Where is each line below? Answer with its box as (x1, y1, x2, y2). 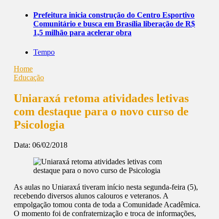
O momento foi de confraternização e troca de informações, (14, 209, 196, 218)
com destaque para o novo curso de (14, 105, 189, 118)
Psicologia (14, 118, 65, 131)
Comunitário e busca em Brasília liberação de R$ (33, 20, 195, 28)
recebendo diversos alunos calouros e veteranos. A (14, 192, 168, 200)
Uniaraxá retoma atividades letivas (14, 91, 189, 105)
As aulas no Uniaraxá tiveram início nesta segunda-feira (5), (14, 183, 198, 192)
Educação (14, 73, 44, 82)
